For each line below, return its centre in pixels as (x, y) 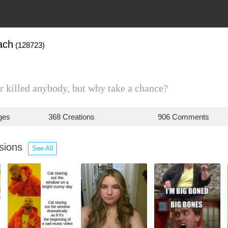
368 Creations (72, 117)
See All (42, 148)
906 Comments (183, 117)
